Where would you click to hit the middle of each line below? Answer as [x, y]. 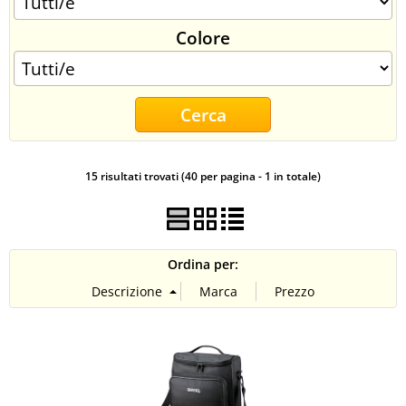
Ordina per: [203, 264]
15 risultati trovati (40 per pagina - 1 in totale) [203, 176]
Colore [203, 38]
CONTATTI [47, 31]
